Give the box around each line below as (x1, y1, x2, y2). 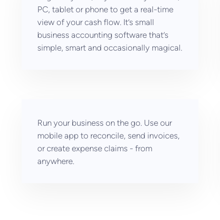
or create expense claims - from (37, 143, 152, 153)
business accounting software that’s (37, 30, 168, 40)
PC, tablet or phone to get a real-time (37, 4, 173, 14)
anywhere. (37, 156, 74, 166)
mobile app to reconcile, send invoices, (37, 131, 180, 140)
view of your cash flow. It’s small (37, 17, 154, 27)
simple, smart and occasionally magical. (37, 43, 182, 53)
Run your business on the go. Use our (37, 118, 172, 128)
